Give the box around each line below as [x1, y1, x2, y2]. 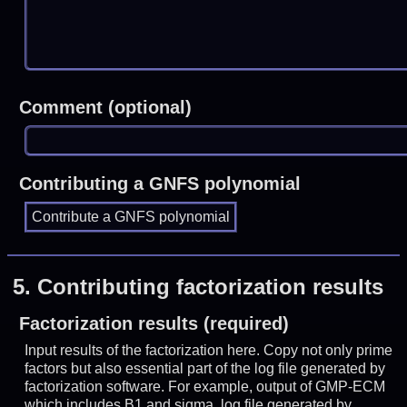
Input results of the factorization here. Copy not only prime [25, 342, 393, 358]
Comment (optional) [18, 97, 192, 118]
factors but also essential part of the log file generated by [25, 360, 386, 376]
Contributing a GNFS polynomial [18, 174, 301, 194]
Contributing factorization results [37, 273, 384, 299]
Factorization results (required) [18, 313, 289, 333]
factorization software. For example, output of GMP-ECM [25, 378, 386, 394]
